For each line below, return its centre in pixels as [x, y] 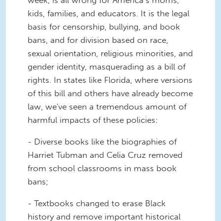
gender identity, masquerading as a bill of [107, 66]
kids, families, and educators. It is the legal [109, 13]
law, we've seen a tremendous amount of [107, 106]
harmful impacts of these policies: [94, 120]
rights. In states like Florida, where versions [110, 80]
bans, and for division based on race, [98, 40]
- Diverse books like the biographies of [102, 141]
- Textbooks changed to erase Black [97, 203]
